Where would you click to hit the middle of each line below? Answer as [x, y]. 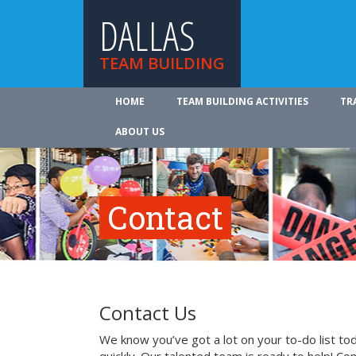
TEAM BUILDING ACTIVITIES [242, 101]
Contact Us [148, 313]
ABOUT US [140, 132]
